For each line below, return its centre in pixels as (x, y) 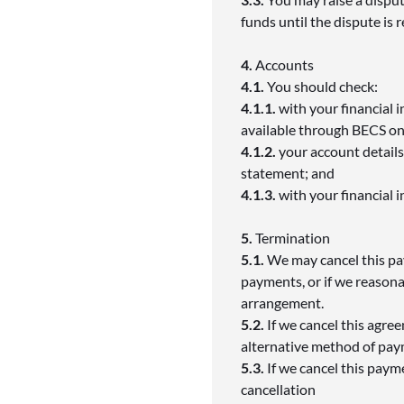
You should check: (324, 86)
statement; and (289, 172)
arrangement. (284, 302)
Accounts (286, 64)
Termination (294, 237)
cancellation (280, 389)
